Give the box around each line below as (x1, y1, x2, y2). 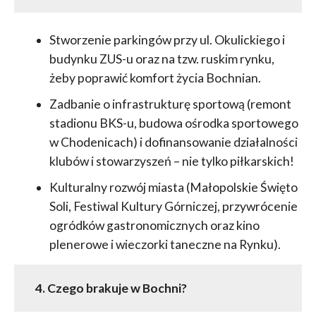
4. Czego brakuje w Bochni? (35, 281, 187, 296)
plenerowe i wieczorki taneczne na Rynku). (49, 237, 281, 253)
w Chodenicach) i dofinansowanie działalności (49, 135, 298, 150)
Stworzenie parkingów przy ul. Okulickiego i (49, 32, 285, 48)
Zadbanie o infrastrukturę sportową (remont (49, 97, 291, 112)
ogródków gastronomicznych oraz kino (49, 218, 260, 233)
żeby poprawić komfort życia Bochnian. (49, 71, 261, 86)
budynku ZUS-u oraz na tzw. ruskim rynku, (49, 51, 274, 67)
